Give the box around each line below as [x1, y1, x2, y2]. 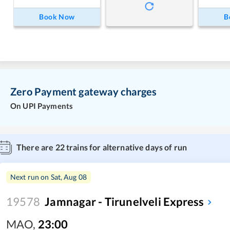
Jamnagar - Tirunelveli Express [45, 194, 204, 208]
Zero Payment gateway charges [10, 85, 157, 98]
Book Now [39, 12, 75, 22]
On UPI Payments [10, 101, 73, 110]
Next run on [10, 172, 51, 181]
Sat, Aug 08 [50, 172, 87, 181]
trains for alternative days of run [64, 142, 187, 152]
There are [16, 142, 55, 152]
